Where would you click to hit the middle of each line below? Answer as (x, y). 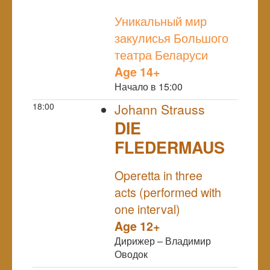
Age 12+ (137, 226)
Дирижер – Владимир (163, 240)
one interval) (147, 209)
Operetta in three (159, 175)
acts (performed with (168, 192)
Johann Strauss (160, 109)
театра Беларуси (161, 54)
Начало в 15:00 (149, 86)
